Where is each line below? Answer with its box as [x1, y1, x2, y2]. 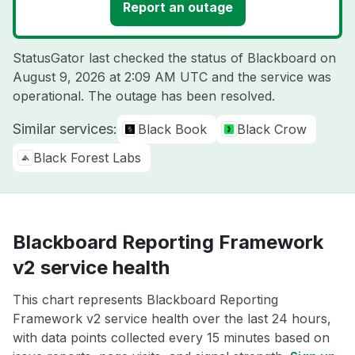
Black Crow [237, 121, 307, 137]
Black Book [138, 121, 207, 137]
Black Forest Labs [33, 150, 141, 166]
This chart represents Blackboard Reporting [13, 292, 278, 307]
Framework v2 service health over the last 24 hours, [13, 311, 331, 326]
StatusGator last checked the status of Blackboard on [13, 50, 336, 66]
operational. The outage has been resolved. [13, 88, 275, 104]
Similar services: [13, 120, 117, 137]
